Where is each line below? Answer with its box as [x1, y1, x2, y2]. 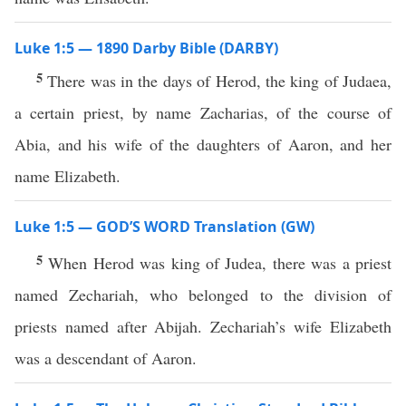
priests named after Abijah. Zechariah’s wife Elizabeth [14, 315, 391, 337]
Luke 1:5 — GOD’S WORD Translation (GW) [14, 217, 314, 237]
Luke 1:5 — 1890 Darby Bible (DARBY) [14, 38, 278, 58]
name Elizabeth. [14, 165, 121, 187]
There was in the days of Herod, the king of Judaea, [47, 70, 392, 92]
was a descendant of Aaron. [14, 347, 197, 369]
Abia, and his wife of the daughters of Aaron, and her [14, 133, 391, 155]
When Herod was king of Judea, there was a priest [48, 252, 392, 274]
